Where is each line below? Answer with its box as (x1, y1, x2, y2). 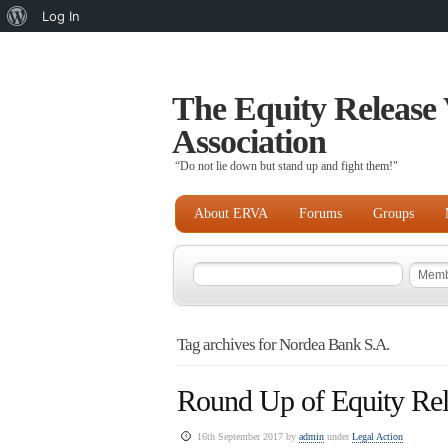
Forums (299, 206, 342, 221)
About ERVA (194, 206, 268, 221)
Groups (373, 206, 414, 221)
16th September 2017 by (197, 431, 299, 443)
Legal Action (352, 431, 403, 443)
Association (172, 123, 326, 160)
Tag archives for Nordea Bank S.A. (177, 334, 389, 354)
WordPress (27, 39, 94, 55)
